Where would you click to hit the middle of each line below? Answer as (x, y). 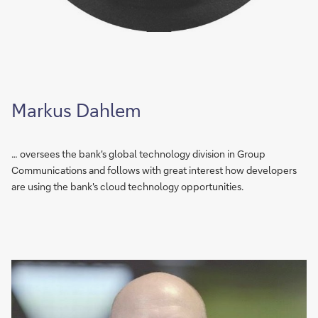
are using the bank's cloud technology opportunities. (127, 186)
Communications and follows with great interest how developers (154, 170)
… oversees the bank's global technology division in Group (138, 153)
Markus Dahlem (76, 110)
